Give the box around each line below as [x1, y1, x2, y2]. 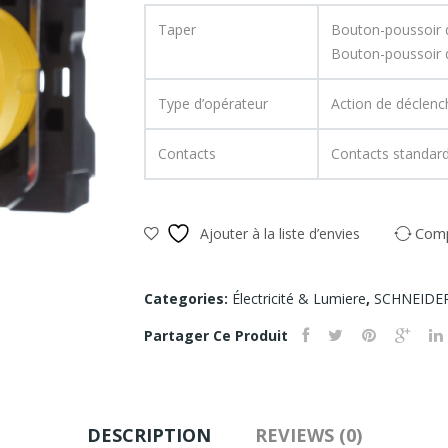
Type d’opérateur [158, 93, 268, 113]
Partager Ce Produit [144, 325, 288, 345]
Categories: [144, 288, 232, 308]
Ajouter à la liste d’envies [200, 223, 360, 243]
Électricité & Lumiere [232, 288, 366, 308]
